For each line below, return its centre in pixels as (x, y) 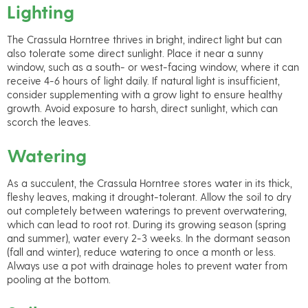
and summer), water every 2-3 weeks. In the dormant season (148, 238)
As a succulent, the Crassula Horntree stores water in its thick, (150, 183)
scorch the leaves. (49, 122)
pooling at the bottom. (59, 279)
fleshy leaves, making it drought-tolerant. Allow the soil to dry (149, 196)
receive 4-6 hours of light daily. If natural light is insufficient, (143, 81)
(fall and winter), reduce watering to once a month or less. (141, 251)
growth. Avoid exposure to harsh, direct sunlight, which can (142, 108)
